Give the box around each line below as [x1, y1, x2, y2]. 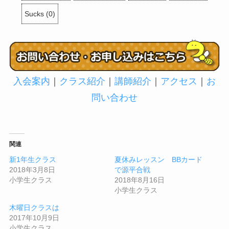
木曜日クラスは [9, 203, 59, 212]
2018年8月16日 [114, 175, 165, 184]
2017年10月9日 [9, 213, 59, 222]
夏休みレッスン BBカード [114, 155, 202, 164]
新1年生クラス [9, 155, 56, 164]
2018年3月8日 [9, 165, 55, 174]
